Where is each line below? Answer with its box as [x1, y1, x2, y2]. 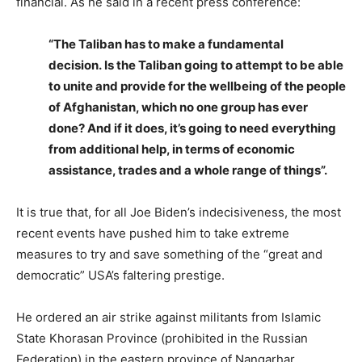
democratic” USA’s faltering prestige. [16, 267, 225, 283]
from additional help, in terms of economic [48, 141, 295, 157]
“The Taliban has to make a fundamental [48, 36, 284, 52]
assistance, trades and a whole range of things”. [48, 162, 327, 178]
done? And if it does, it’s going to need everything [48, 120, 336, 136]
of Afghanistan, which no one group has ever [48, 99, 308, 115]
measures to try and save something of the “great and [16, 246, 322, 262]
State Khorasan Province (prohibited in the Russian [16, 330, 308, 346]
